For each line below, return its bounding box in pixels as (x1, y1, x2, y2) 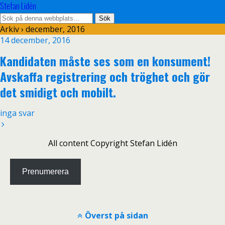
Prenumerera (22, 167, 69, 176)
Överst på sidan (84, 210, 148, 221)
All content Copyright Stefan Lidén (48, 138, 177, 149)
